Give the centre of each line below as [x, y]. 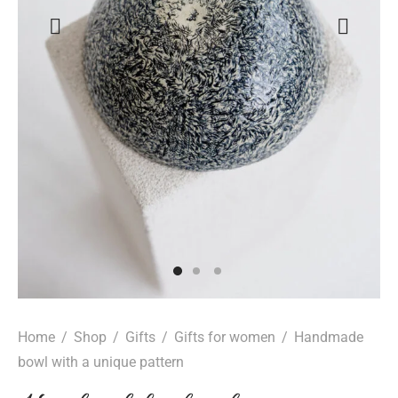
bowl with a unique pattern [101, 362]
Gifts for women [225, 337]
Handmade [327, 337]
